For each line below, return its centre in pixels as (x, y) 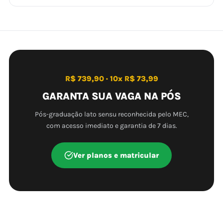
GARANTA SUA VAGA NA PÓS (111, 96)
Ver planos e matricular (116, 155)
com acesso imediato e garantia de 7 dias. (111, 126)
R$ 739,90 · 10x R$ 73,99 (111, 79)
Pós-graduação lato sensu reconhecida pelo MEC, (111, 114)
